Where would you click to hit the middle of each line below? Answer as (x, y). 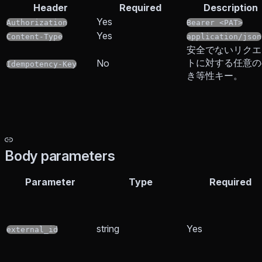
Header (50, 8)
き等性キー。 (215, 76)
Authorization (37, 23)
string (108, 229)
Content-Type (35, 37)
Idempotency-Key (42, 64)
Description (230, 8)
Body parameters (60, 156)
